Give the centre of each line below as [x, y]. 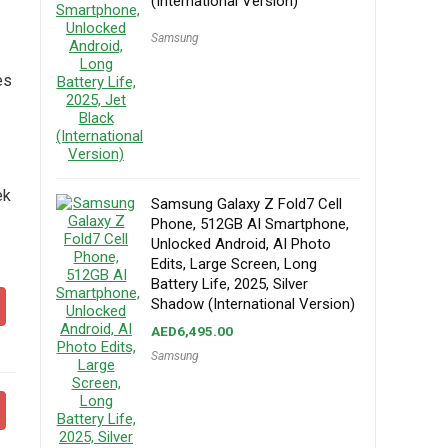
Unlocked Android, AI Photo [241, 244]
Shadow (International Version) [253, 304]
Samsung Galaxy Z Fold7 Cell [246, 204]
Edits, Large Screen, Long [234, 264]
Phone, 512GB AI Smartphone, [250, 224]
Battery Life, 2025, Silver [229, 284]
